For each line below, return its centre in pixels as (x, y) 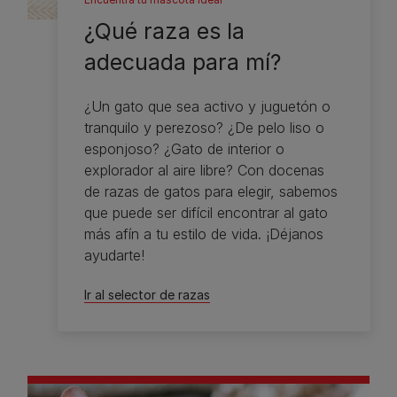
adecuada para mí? (183, 62)
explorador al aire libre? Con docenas (205, 171)
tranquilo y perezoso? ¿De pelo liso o (205, 128)
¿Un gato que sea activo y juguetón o (208, 107)
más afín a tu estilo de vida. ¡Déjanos (204, 234)
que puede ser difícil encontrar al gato (206, 213)
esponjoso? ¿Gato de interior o (185, 149)
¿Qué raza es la (165, 31)
